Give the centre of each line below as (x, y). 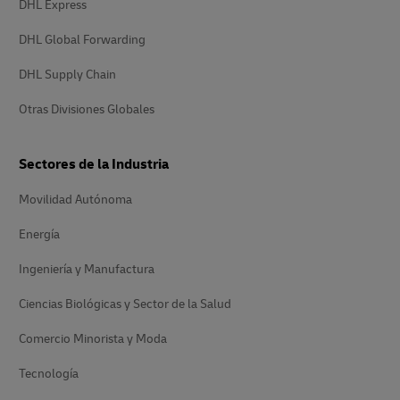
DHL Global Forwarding (82, 40)
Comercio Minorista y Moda (93, 339)
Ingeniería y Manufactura (87, 269)
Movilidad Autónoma (75, 200)
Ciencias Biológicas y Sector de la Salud (125, 304)
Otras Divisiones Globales (87, 109)
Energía (39, 234)
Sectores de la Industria (94, 164)
